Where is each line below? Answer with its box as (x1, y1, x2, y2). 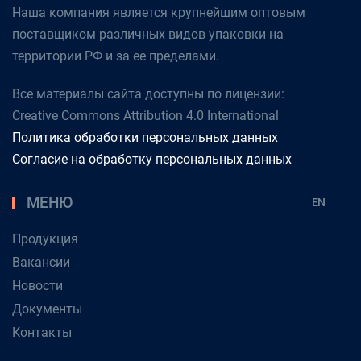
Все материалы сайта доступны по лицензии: (12, 86, 284, 102)
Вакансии (12, 255, 70, 271)
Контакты (12, 325, 72, 341)
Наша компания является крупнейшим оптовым (12, 5, 305, 21)
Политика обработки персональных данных (12, 130, 278, 146)
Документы (12, 301, 82, 317)
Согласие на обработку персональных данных (12, 151, 292, 168)
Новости (12, 278, 63, 294)
